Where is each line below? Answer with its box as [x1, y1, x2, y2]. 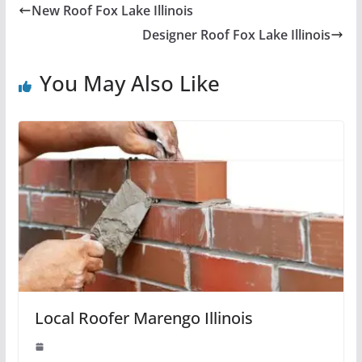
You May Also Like [39, 68, 220, 98]
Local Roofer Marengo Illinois [34, 307, 253, 330]
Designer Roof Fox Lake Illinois [142, 25, 331, 44]
